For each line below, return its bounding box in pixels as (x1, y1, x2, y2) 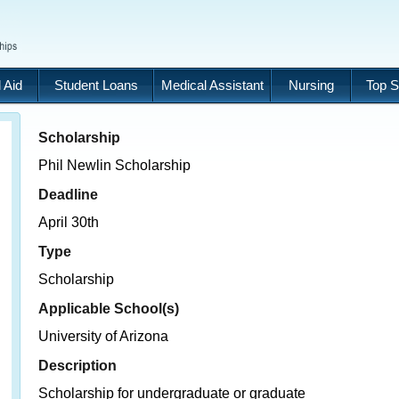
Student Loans (53, 77, 138, 93)
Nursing (288, 77, 334, 93)
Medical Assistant (160, 77, 264, 93)
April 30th (38, 215, 99, 230)
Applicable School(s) (38, 300, 179, 316)
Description (38, 357, 117, 373)
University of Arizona (38, 329, 168, 344)
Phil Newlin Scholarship (38, 158, 191, 173)
